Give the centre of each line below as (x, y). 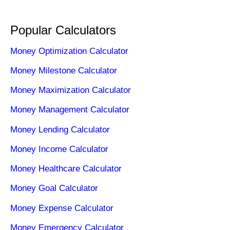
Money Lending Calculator (60, 129)
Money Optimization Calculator (69, 51)
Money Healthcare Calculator (66, 169)
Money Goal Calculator (54, 188)
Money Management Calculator (70, 110)
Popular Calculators (63, 30)
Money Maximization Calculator (71, 90)
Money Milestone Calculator (64, 70)
